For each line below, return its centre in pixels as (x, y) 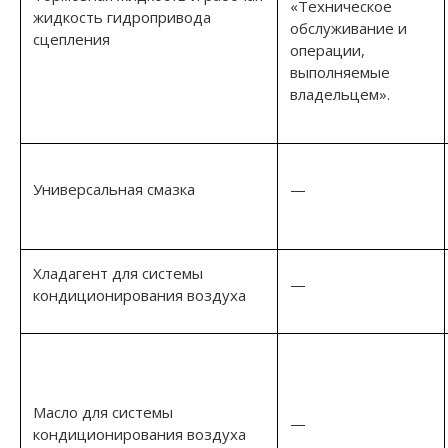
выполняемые (340, 71)
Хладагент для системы (118, 272)
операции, (327, 49)
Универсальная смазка (114, 188)
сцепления (71, 38)
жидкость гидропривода (122, 16)
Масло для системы (103, 411)
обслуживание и (348, 27)
